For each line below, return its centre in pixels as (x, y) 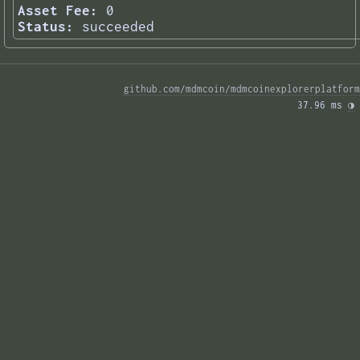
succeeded (118, 27)
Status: (46, 27)
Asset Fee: (58, 11)
